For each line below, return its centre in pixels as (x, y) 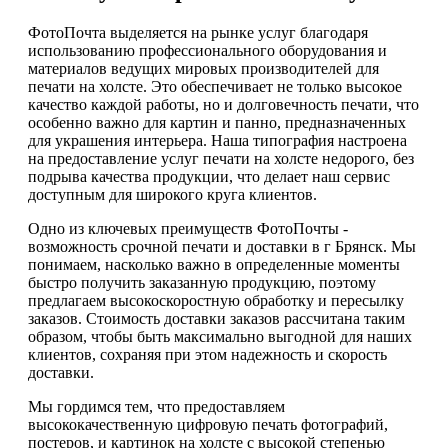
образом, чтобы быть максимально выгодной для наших (220, 337)
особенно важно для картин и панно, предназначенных (217, 123)
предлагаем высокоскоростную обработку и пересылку (216, 301)
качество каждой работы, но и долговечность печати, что (223, 105)
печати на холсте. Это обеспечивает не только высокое (215, 87)
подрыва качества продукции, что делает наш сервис (209, 177)
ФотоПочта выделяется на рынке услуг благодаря (198, 33)
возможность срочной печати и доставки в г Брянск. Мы (222, 247)
